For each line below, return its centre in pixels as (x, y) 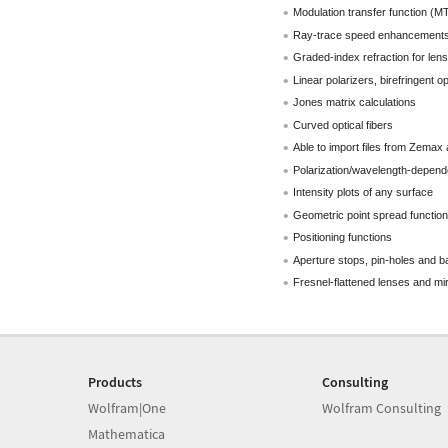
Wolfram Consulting (381, 407)
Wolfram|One (127, 407)
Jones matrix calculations (354, 102)
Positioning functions (342, 237)
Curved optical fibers (342, 124)
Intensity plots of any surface (362, 192)
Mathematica (126, 433)
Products (115, 381)
